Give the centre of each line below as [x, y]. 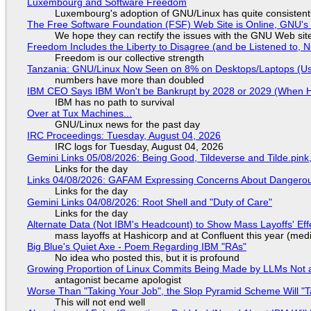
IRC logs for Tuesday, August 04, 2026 [139, 146]
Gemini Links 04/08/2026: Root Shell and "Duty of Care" [149, 202]
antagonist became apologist [118, 279]
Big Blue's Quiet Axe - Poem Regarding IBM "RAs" [136, 246]
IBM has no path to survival [114, 102]
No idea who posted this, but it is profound [147, 257]
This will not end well [100, 302]
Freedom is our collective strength [129, 57]
